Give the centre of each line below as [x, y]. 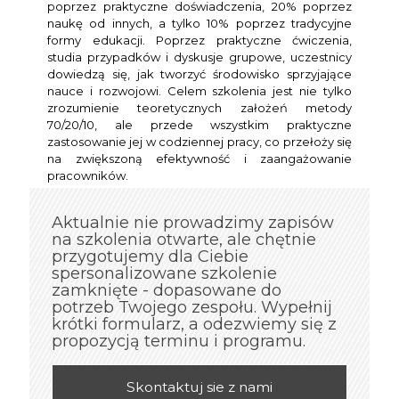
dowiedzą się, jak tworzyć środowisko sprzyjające [199, 73]
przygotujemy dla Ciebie [150, 257]
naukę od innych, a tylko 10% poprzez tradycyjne [199, 23]
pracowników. [88, 175]
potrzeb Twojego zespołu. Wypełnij [192, 308]
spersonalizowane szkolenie [164, 274]
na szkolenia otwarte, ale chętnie [184, 240]
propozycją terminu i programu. [179, 342]
